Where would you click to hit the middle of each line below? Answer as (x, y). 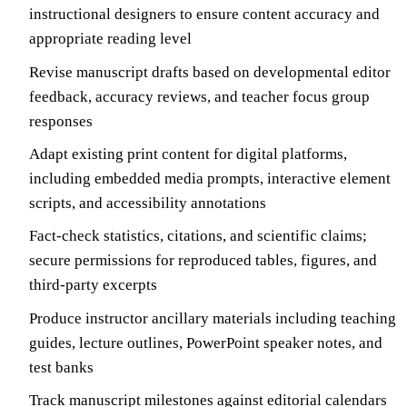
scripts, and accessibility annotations (148, 203)
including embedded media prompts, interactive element (210, 178)
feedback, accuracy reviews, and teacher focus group (199, 96)
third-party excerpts (93, 285)
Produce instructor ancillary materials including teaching (213, 318)
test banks (61, 367)
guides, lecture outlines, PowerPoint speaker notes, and (206, 342)
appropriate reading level (110, 39)
